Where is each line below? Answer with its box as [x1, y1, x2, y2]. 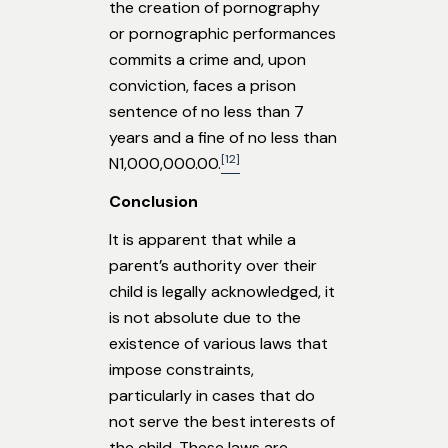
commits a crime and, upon [109, 49, 306, 71]
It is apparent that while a [109, 229, 296, 251]
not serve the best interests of [109, 411, 335, 433]
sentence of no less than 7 [109, 101, 304, 123]
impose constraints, [109, 359, 254, 381]
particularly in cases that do [109, 385, 315, 407]
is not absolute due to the [109, 307, 301, 329]
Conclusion [109, 191, 198, 213]
